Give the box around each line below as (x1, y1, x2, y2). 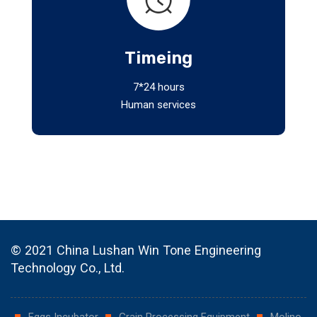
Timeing (125, 47, 192, 68)
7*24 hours (132, 80, 185, 93)
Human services (121, 98, 196, 111)
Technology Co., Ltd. (11, 260, 125, 275)
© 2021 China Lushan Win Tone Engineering (11, 242, 261, 258)
